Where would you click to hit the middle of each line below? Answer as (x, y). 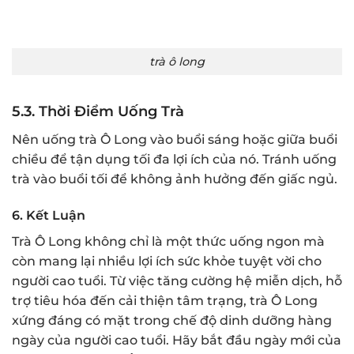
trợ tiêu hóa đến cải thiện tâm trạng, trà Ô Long (165, 301)
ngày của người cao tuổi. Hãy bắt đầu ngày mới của (177, 341)
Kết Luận (56, 216)
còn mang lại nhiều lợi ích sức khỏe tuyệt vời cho (167, 262)
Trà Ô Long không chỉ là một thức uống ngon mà (168, 242)
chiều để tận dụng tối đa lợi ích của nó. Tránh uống (174, 160)
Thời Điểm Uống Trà (111, 112)
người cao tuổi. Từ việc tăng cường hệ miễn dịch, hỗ (177, 281)
